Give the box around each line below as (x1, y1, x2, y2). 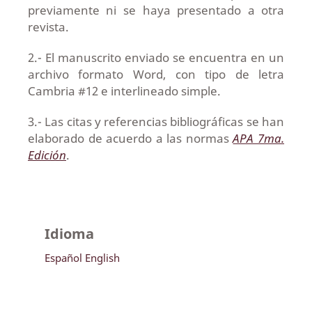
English (84, 251, 120, 265)
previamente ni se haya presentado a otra (27, 2, 285, 18)
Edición (27, 147, 66, 163)
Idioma (44, 224, 94, 243)
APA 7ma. (233, 130, 285, 146)
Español (44, 251, 82, 265)
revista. (27, 19, 69, 35)
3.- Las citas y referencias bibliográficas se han (27, 114, 285, 130)
